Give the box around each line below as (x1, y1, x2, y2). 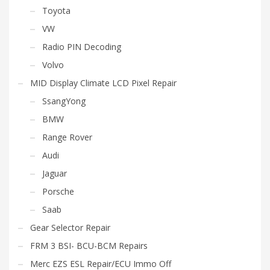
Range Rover (42, 131, 92, 143)
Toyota (42, 4, 71, 16)
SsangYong (42, 95, 86, 107)
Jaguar (42, 167, 67, 179)
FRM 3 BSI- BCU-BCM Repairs (30, 239, 148, 251)
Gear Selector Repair (30, 221, 110, 233)
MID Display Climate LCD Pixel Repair (30, 77, 177, 89)
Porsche (42, 185, 74, 197)
